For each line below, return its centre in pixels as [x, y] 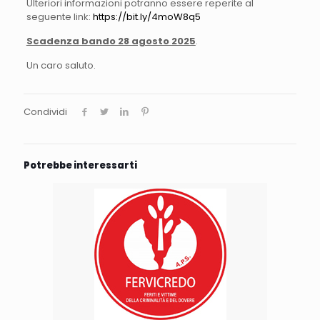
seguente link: [59, 17]
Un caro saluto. [61, 65]
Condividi [45, 112]
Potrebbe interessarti [80, 165]
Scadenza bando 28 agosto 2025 [111, 41]
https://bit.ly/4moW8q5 [146, 17]
